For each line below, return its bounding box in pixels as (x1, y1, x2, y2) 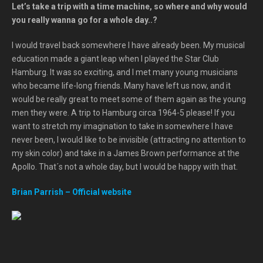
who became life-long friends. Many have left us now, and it (12, 81, 231, 90)
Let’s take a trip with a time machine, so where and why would (12, 2, 247, 11)
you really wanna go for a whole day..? (12, 15, 157, 25)
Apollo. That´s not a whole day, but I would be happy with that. (12, 162, 238, 171)
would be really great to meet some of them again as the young (12, 95, 246, 104)
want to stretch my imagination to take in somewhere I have (12, 122, 233, 131)
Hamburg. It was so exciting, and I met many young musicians (12, 68, 238, 77)
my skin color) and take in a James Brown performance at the (12, 149, 240, 158)
